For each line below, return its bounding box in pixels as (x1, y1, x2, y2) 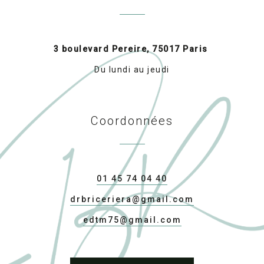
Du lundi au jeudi (94, 65, 170, 75)
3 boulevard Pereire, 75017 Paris (53, 44, 211, 54)
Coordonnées (91, 113, 173, 128)
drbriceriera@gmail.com (70, 194, 194, 204)
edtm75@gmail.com (82, 214, 181, 225)
